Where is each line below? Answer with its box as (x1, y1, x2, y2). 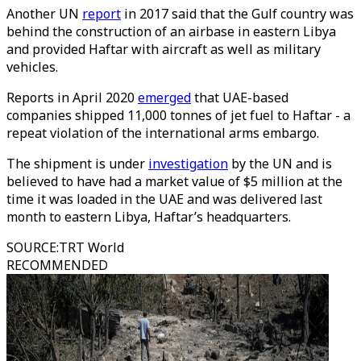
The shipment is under (6, 155, 148, 172)
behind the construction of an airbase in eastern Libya (6, 23, 336, 40)
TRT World (59, 239, 124, 256)
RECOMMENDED (6, 256, 108, 274)
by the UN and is (228, 155, 332, 172)
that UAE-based (191, 89, 288, 106)
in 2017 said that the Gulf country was (121, 5, 354, 23)
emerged (138, 89, 191, 106)
